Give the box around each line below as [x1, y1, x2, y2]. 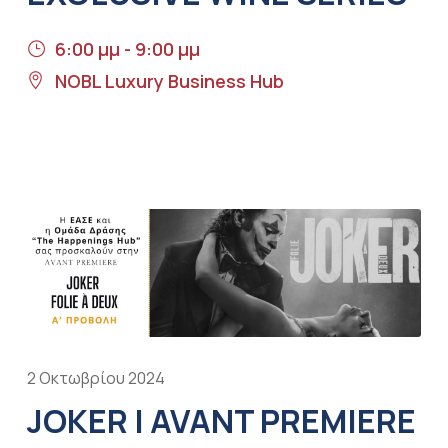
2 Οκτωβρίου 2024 [26, 366, 165, 389]
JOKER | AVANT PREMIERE [26, 398, 416, 443]
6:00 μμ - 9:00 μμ [54, 37, 200, 62]
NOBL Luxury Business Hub [54, 69, 284, 94]
